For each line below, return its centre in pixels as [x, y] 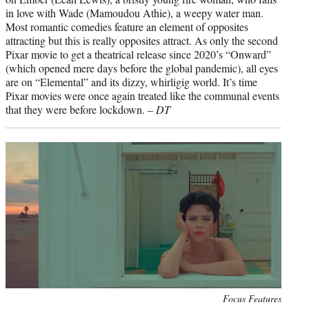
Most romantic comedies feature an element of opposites [127, 26]
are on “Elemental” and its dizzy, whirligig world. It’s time [131, 81]
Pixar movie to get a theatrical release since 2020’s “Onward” [138, 54]
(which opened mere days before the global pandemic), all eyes [142, 68]
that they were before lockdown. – [81, 109]
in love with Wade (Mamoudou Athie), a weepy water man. [134, 12]
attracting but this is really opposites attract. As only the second [142, 40]
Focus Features [252, 298]
